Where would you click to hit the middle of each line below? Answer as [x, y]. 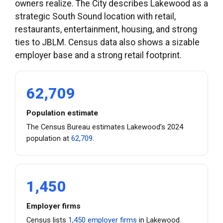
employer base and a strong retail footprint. [98, 56]
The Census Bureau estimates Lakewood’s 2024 [105, 127]
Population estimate [62, 113]
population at [49, 139]
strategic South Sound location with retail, [95, 17]
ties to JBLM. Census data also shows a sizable [107, 43]
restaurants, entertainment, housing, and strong [106, 30]
